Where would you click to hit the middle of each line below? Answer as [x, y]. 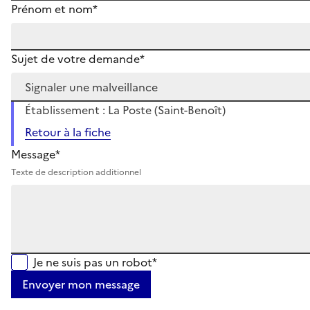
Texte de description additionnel [76, 172]
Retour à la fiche [68, 132]
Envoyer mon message [81, 284]
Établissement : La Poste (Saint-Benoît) [125, 110]
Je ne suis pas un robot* [95, 262]
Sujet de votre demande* [78, 58]
